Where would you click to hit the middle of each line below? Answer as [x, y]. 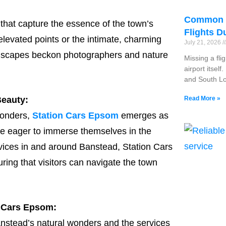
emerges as [144, 116]
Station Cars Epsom [74, 116]
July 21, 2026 [204, 42]
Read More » [203, 98]
